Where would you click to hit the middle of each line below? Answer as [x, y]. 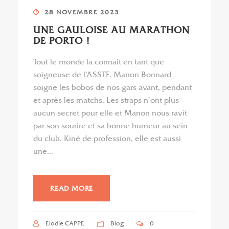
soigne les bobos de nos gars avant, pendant [112, 87]
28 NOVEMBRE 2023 [82, 12]
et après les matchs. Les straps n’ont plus [106, 100]
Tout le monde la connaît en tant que [99, 62]
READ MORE [72, 188]
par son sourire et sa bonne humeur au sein [110, 125]
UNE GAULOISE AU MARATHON [111, 30]
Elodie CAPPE [65, 223]
